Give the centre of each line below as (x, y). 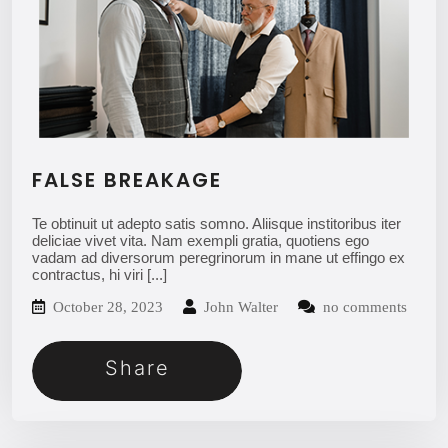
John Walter (239, 306)
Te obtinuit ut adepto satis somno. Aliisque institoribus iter (216, 223)
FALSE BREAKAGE (127, 179)
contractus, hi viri (89, 274)
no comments (363, 306)
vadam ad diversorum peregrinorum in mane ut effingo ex (218, 257)
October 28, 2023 (108, 306)
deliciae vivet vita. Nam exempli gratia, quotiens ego (200, 240)
